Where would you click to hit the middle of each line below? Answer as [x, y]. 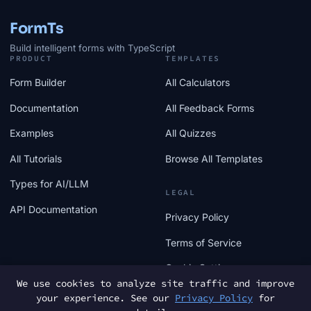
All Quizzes [191, 133]
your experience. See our [106, 298]
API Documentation [53, 209]
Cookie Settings [201, 268]
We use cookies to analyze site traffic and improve [155, 283]
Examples [32, 133]
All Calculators [197, 83]
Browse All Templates [214, 158]
